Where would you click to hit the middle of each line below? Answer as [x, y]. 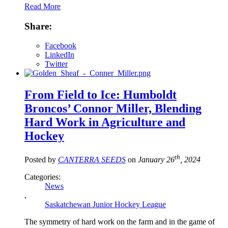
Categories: [42, 177]
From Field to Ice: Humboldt [101, 95]
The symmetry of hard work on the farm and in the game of [120, 222]
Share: [38, 26]
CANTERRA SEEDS [92, 160]
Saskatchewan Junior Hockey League [105, 205]
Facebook [61, 46]
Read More [42, 6]
